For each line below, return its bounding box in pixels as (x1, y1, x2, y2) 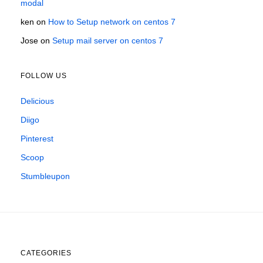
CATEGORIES (21, 249, 72, 258)
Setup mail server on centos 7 (52, 36, 163, 46)
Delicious (21, 96, 54, 106)
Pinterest (21, 134, 53, 144)
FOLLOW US (21, 72, 67, 80)
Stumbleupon (21, 171, 70, 181)
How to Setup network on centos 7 (48, 17, 176, 27)
